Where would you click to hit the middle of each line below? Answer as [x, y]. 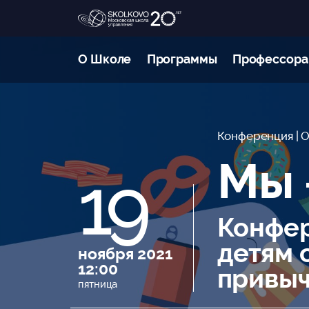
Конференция [256, 136]
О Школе [105, 59]
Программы [182, 59]
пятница [98, 284]
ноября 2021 [125, 254]
